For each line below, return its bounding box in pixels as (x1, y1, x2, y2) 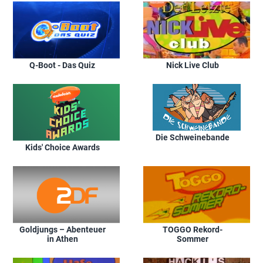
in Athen (46, 234, 78, 244)
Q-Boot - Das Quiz (29, 60, 95, 70)
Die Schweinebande (156, 132, 230, 142)
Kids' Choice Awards (25, 142, 100, 152)
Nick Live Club (166, 60, 219, 70)
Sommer (177, 234, 208, 244)
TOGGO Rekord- (163, 224, 222, 234)
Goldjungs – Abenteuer (19, 224, 106, 234)
